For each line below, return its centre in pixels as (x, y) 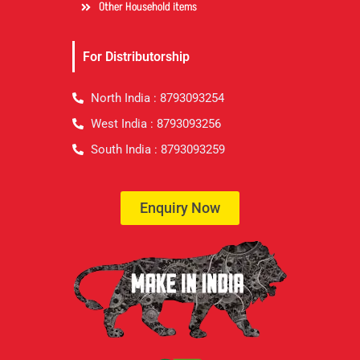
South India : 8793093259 (157, 150)
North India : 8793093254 (157, 98)
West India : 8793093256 (155, 124)
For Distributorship (136, 57)
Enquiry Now (180, 208)
